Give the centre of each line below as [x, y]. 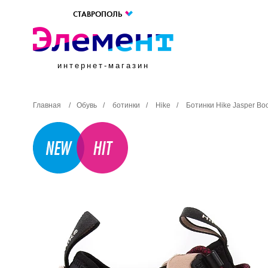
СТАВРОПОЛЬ [98, 14]
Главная [47, 105]
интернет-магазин [103, 66]
